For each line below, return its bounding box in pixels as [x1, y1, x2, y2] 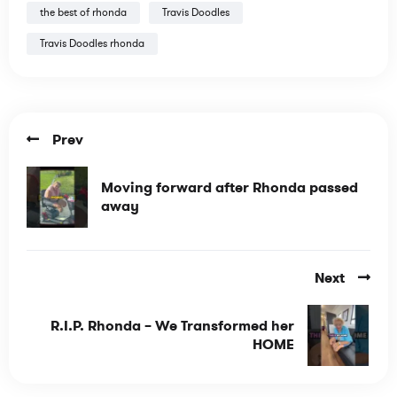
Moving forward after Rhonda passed [101, 178, 358, 198]
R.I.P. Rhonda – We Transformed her [51, 316, 294, 336]
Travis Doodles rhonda [40, 35, 144, 51]
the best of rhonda [40, 4, 127, 19]
